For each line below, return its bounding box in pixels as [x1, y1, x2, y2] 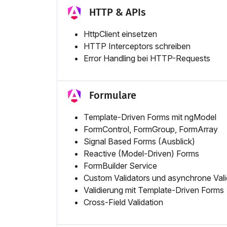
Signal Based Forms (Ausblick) [84, 136, 195, 147]
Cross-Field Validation [84, 197, 163, 208]
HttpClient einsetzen [84, 28, 157, 39]
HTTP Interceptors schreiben [84, 41, 191, 51]
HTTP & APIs [89, 6, 146, 18]
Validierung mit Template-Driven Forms [84, 185, 224, 196]
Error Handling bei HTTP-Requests [84, 53, 210, 63]
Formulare [89, 89, 137, 101]
